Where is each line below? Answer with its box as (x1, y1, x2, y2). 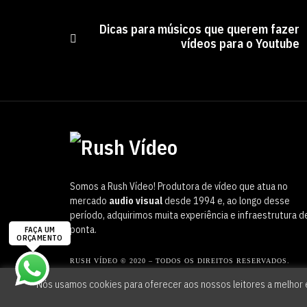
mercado (70, 195, 109, 208)
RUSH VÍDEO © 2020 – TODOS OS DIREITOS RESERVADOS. (70, 257, 290, 265)
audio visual (109, 195, 162, 208)
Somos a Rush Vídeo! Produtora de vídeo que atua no (70, 180, 288, 193)
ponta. (70, 223, 97, 236)
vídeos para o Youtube (181, 36, 299, 52)
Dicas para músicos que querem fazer (99, 21, 299, 38)
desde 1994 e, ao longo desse (162, 195, 290, 208)
